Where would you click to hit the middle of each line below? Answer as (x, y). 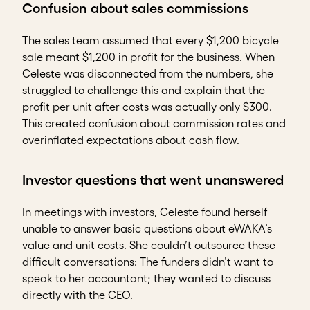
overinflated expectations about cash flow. (131, 140)
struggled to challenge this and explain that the (144, 90)
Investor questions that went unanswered (153, 180)
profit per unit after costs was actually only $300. (147, 107)
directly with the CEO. (77, 295)
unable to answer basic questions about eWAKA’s (147, 229)
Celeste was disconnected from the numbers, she (148, 74)
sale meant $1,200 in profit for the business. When (148, 57)
